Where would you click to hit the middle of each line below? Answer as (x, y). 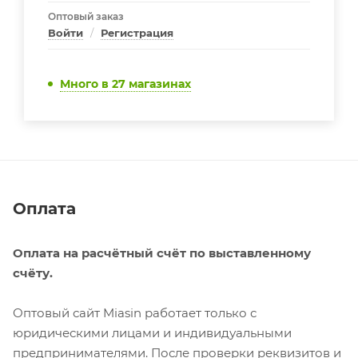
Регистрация (137, 33)
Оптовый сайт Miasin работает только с (135, 312)
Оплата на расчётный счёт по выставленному (162, 253)
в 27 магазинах (146, 84)
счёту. (33, 272)
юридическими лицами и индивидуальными (152, 332)
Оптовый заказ (86, 16)
